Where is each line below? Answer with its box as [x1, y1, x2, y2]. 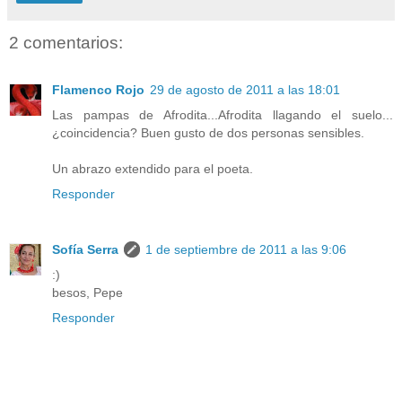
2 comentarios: [9, 33, 123, 53]
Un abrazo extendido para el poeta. [52, 161, 253, 176]
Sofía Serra [52, 241, 118, 257]
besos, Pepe [52, 284, 123, 300]
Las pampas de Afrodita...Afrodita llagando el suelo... [52, 107, 393, 122]
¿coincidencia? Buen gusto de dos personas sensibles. [52, 125, 364, 140]
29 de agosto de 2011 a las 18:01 [150, 82, 340, 97]
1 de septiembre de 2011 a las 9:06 [145, 241, 346, 257]
